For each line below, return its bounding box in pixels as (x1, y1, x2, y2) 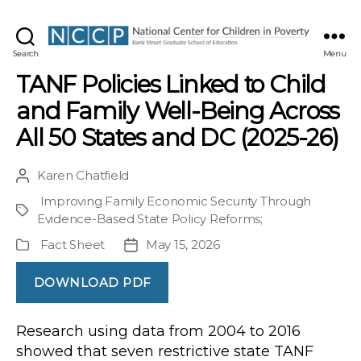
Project (15, 203, 59, 219)
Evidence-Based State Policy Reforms (37, 211, 261, 227)
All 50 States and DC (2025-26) (16, 123, 338, 152)
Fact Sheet (39, 237, 106, 253)
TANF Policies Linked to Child (16, 70, 326, 99)
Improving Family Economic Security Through (39, 193, 312, 210)
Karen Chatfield (37, 168, 130, 184)
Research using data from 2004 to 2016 (16, 322, 301, 340)
